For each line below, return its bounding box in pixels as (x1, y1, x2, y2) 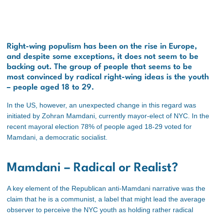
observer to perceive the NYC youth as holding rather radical (7, 205, 193, 214)
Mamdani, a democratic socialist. (7, 133, 108, 142)
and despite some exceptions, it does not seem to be (7, 53, 199, 61)
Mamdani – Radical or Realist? (7, 162, 178, 174)
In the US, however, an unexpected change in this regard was (7, 101, 196, 109)
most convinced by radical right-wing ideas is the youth (7, 73, 209, 82)
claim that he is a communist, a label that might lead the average (7, 195, 205, 203)
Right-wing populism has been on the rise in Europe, (7, 43, 197, 51)
